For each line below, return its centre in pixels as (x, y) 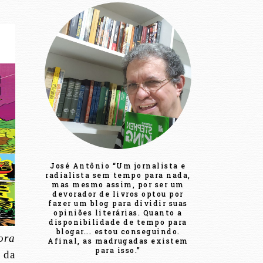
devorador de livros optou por (118, 194)
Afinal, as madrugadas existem (118, 241)
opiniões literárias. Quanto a (118, 213)
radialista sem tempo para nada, (118, 175)
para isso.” (118, 250)
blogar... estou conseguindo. (118, 232)
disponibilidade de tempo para (118, 222)
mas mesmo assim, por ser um (118, 185)
